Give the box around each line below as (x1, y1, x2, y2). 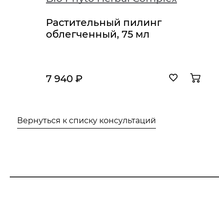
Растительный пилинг (46, 17, 162, 29)
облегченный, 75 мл (46, 28, 150, 41)
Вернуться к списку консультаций (17, 116, 156, 126)
